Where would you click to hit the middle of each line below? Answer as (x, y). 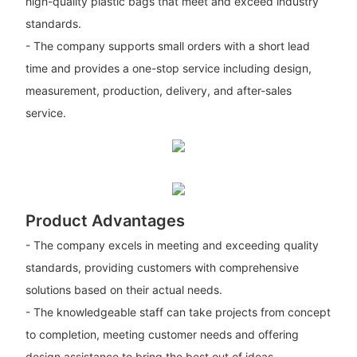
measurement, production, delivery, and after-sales (158, 90)
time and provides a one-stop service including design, (168, 68)
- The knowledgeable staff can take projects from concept (178, 312)
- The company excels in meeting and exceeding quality (172, 245)
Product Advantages (105, 220)
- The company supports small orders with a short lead (167, 45)
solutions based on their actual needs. (124, 290)
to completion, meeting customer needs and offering (162, 335)
